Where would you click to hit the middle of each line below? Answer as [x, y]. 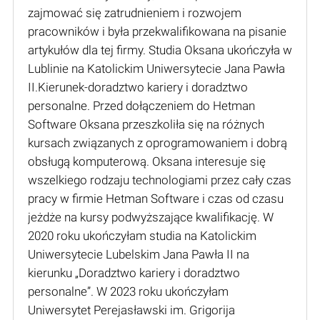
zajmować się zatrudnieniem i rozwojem [135, 12]
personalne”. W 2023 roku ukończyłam [128, 291]
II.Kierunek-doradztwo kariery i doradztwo [138, 87]
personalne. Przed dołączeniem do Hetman [141, 105]
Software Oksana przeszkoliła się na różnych [146, 124]
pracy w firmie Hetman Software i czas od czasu [156, 198]
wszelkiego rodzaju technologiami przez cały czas [160, 180]
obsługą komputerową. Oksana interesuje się [147, 161]
